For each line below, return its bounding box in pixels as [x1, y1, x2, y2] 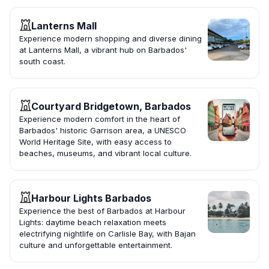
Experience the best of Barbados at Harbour [19, 206, 186, 216]
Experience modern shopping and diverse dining [19, 34, 202, 44]
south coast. [19, 56, 65, 67]
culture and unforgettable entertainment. [19, 240, 172, 250]
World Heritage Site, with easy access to [19, 137, 172, 147]
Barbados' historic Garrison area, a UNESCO [19, 125, 186, 136]
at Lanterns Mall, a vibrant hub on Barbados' [19, 45, 187, 55]
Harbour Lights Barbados [31, 192, 151, 205]
